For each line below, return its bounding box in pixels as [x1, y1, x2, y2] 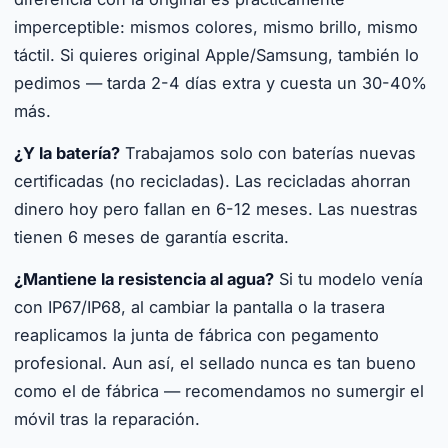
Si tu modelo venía [274, 269, 423, 289]
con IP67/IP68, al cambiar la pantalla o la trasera [14, 297, 385, 317]
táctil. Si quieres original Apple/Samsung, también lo [14, 45, 419, 65]
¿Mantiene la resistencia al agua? [14, 269, 274, 289]
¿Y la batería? [14, 143, 120, 163]
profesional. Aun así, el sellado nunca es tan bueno [14, 353, 416, 373]
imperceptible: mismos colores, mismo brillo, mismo [14, 17, 418, 37]
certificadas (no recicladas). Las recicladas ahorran [14, 171, 411, 191]
